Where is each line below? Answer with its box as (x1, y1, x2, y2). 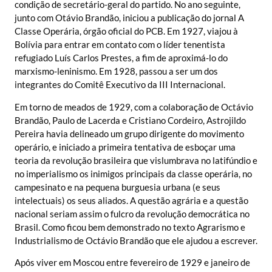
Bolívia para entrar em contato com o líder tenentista (15, 39, 225, 50)
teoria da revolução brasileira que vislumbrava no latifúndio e (15, 154, 257, 166)
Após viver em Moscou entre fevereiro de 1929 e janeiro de (15, 257, 250, 268)
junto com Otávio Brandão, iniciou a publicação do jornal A (15, 12, 244, 24)
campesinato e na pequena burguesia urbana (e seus (15, 181, 220, 192)
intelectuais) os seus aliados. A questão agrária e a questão (15, 194, 248, 206)
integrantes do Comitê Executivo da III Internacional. (15, 79, 225, 90)
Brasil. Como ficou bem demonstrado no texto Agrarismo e (15, 221, 245, 233)
